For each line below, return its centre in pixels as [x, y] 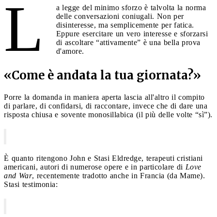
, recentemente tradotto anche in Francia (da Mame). [118, 175]
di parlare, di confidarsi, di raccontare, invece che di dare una [106, 106]
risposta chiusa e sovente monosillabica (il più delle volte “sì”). [108, 114]
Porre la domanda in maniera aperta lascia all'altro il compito [104, 97]
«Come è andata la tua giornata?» [102, 75]
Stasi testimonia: [31, 184]
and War [18, 175]
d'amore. [70, 51]
